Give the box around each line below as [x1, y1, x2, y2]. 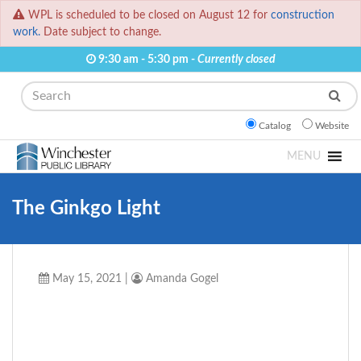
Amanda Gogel [143, 272, 218, 285]
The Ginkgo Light [12, 199, 160, 219]
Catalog [259, 121, 291, 131]
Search [11, 84, 50, 98]
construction [271, 9, 334, 22]
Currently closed [197, 53, 276, 66]
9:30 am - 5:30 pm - [95, 53, 197, 66]
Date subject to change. [40, 26, 161, 39]
